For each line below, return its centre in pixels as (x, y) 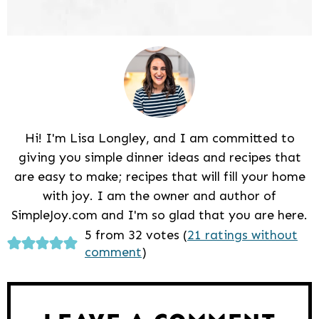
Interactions (67, 259)
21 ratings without (242, 235)
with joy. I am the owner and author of (159, 195)
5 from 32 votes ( (136, 235)
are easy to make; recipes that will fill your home (159, 176)
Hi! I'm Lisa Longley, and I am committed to (159, 138)
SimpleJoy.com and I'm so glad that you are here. (159, 215)
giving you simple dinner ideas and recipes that (159, 157)
